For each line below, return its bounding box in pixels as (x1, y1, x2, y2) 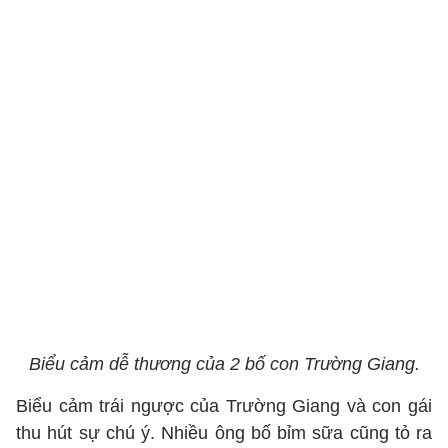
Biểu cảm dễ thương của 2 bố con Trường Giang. (28, 354, 420, 374)
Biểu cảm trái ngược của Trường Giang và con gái (16, 396, 432, 416)
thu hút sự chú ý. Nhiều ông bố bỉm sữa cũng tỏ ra (16, 423, 432, 443)
